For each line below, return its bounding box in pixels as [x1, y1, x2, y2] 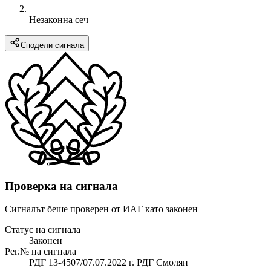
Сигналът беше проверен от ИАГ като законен [5, 204, 198, 215]
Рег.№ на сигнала [5, 246, 76, 257]
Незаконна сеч [29, 14, 88, 25]
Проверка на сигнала [5, 179, 118, 192]
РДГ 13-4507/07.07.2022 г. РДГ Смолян [29, 257, 188, 268]
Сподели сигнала [21, 40, 84, 50]
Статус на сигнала [5, 224, 80, 235]
